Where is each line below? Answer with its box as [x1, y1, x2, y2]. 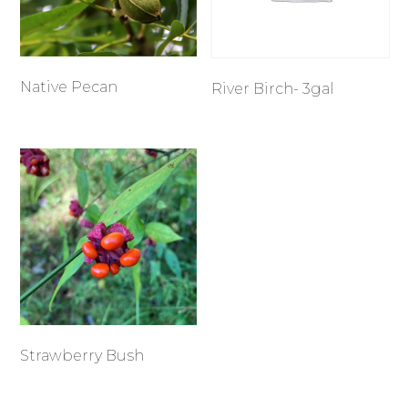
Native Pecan [20, 78, 118, 97]
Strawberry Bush [20, 346, 145, 364]
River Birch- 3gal [211, 80, 335, 98]
